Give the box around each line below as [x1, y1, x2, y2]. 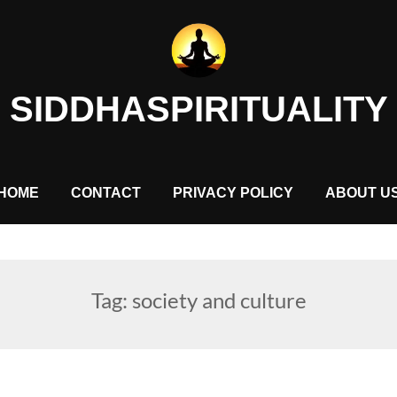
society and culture [131, 286, 307, 313]
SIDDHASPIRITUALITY [9, 89, 388, 128]
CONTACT [71, 184, 141, 200]
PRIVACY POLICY [173, 184, 293, 200]
